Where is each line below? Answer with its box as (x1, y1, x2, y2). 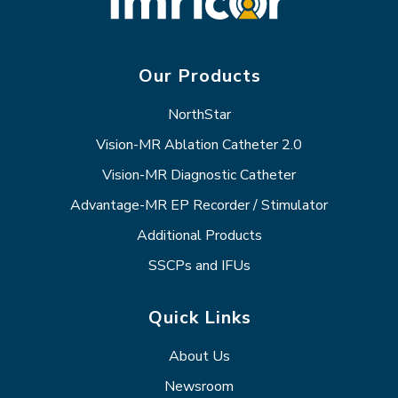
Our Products (138, 63, 261, 88)
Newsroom (164, 376, 234, 396)
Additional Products (136, 225, 262, 245)
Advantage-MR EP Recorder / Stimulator (70, 195, 328, 215)
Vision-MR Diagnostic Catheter (102, 164, 296, 185)
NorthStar (167, 104, 231, 124)
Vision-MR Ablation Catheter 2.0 (96, 134, 302, 155)
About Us (168, 346, 230, 366)
